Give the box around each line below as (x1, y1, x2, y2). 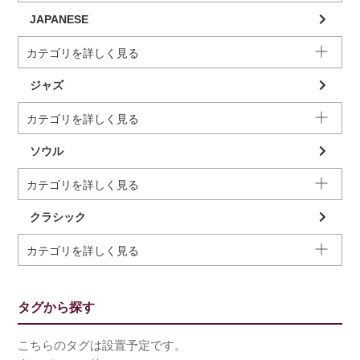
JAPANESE (30, 13, 89, 27)
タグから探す (18, 301, 96, 315)
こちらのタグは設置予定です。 (18, 338, 187, 353)
